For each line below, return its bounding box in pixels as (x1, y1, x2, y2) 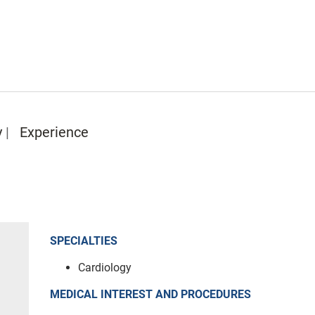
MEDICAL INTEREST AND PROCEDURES (49, 287, 251, 301)
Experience (20, 124, 89, 141)
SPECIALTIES (49, 233, 117, 247)
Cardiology (77, 260, 131, 274)
